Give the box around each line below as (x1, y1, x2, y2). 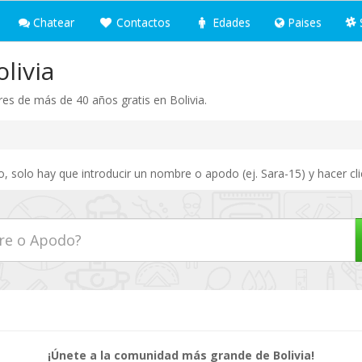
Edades (209, 15, 250, 30)
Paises (284, 15, 322, 30)
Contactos (113, 15, 170, 30)
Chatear (30, 15, 74, 30)
